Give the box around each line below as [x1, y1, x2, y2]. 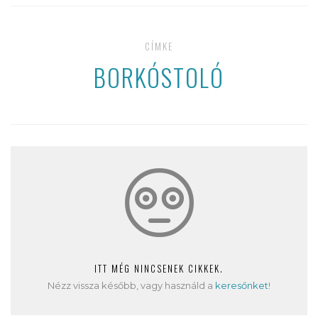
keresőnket [215, 280, 268, 291]
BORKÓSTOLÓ [94, 59, 224, 95]
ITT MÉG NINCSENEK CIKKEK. [94, 261, 224, 275]
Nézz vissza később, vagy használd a [48, 280, 215, 291]
